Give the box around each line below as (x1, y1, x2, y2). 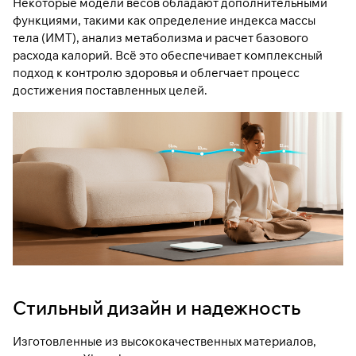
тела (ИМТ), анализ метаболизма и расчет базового (13, 30, 308, 46)
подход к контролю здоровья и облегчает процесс (13, 65, 300, 81)
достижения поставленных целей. (13, 83, 207, 99)
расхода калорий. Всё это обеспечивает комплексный (13, 48, 323, 64)
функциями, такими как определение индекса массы (13, 13, 315, 29)
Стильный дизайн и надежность (13, 295, 300, 319)
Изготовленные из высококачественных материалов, (13, 333, 316, 349)
